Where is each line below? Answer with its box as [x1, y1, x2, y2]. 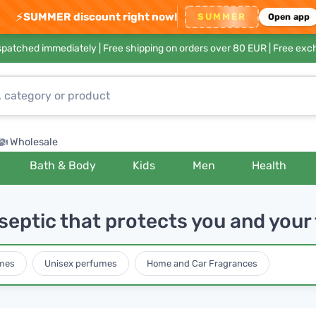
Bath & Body [30, 159, 97, 172]
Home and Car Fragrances [146, 257, 257, 269]
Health [252, 159, 287, 172]
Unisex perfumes [44, 257, 117, 269]
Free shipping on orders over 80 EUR [103, 42, 267, 54]
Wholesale [10, 136, 58, 148]
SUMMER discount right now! [23, 10, 177, 23]
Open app [267, 11, 310, 22]
